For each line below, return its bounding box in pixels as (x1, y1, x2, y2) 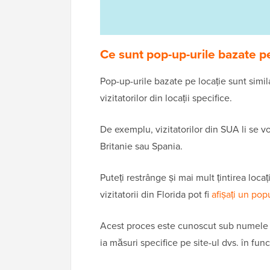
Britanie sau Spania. (100, 139, 183, 154)
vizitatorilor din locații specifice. (100, 91, 232, 105)
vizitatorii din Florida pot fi (100, 187, 212, 202)
